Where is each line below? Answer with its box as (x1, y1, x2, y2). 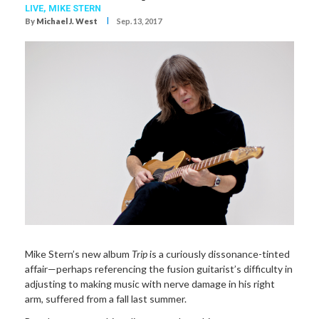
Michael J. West (36, 16, 98, 26)
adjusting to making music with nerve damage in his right (25, 278, 275, 291)
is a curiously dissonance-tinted (147, 248, 290, 261)
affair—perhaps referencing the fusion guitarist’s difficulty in (25, 263, 293, 276)
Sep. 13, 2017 (117, 16, 162, 26)
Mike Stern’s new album (25, 248, 132, 261)
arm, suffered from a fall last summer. (25, 293, 187, 305)
